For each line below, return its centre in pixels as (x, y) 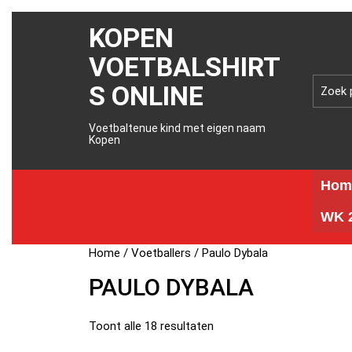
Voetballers (161, 253)
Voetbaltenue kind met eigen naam (178, 128)
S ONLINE (147, 96)
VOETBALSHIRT (185, 67)
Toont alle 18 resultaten (152, 326)
